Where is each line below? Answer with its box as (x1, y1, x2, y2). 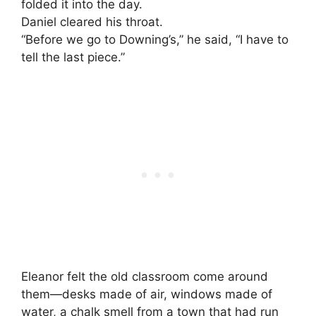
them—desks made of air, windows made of (21, 286, 272, 301)
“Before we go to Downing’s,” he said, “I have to (21, 32, 288, 47)
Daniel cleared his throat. (21, 15, 163, 30)
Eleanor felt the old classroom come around (21, 269, 268, 284)
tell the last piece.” (21, 50, 125, 65)
